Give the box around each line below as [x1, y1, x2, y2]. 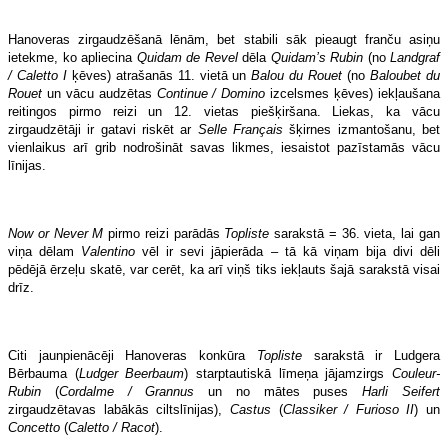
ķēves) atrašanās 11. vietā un [66, 67, 252, 83]
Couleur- [392, 365, 441, 381]
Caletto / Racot [68, 419, 155, 435]
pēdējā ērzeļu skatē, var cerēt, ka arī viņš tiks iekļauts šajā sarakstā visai [8, 261, 440, 277]
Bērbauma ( [8, 365, 79, 381]
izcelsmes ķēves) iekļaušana [265, 85, 441, 101]
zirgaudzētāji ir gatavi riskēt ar [8, 121, 192, 137]
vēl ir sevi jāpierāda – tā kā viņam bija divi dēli [135, 243, 441, 259]
